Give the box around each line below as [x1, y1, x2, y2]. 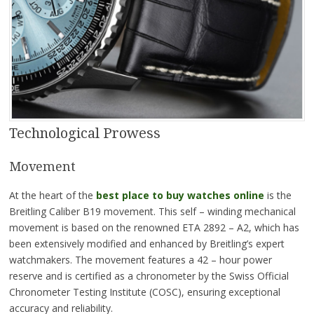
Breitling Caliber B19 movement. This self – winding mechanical [8, 205, 296, 219]
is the [264, 189, 292, 203]
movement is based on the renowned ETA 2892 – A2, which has [8, 221, 299, 235]
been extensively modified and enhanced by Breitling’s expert [8, 237, 285, 251]
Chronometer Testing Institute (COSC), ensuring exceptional [8, 285, 280, 299]
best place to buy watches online [95, 189, 264, 203]
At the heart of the [8, 189, 96, 203]
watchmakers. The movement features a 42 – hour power [8, 253, 272, 267]
